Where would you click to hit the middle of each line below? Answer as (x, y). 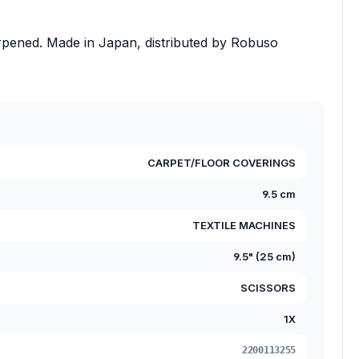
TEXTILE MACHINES (244, 225)
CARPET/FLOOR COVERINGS (222, 162)
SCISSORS (268, 287)
